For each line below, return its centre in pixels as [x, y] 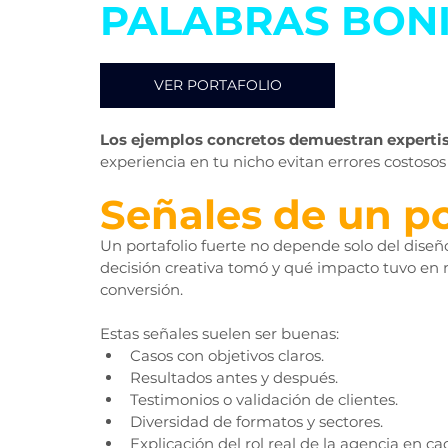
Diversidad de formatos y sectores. [256, 422]
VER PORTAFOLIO [217, 85]
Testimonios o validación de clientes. [264, 400]
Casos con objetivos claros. [227, 356]
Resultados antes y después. [234, 378]
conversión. [141, 290]
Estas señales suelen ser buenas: [219, 334]
